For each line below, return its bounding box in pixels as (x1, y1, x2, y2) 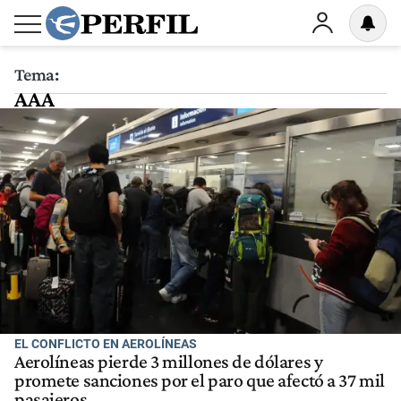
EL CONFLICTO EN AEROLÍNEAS (14, 337, 197, 351)
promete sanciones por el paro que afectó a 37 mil (14, 370, 385, 392)
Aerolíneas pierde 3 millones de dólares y (14, 351, 323, 373)
